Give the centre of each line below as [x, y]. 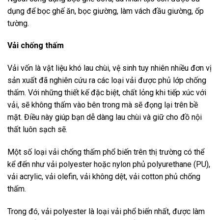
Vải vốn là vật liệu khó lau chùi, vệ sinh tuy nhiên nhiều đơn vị [110, 68]
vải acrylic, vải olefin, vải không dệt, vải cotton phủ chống [104, 176]
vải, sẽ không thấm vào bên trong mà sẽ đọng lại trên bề [103, 105]
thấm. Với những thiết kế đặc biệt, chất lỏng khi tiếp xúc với [107, 93]
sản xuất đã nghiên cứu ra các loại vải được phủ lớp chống [107, 81]
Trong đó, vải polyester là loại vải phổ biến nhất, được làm [106, 211]
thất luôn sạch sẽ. [37, 130]
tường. [18, 23]
